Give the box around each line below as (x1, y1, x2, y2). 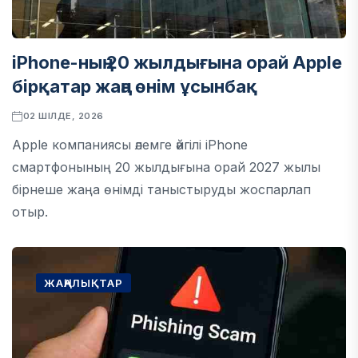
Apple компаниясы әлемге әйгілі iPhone (12, 137, 248, 153)
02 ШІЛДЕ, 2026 (22, 110, 104, 121)
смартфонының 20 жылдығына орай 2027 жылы (12, 159, 320, 175)
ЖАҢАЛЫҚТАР (44, 276, 123, 289)
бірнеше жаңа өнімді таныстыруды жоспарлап (12, 181, 311, 197)
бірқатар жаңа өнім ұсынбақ (12, 76, 257, 97)
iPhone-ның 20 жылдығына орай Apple (12, 52, 342, 73)
